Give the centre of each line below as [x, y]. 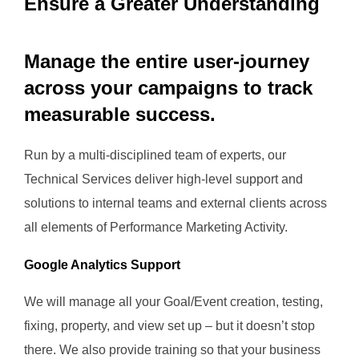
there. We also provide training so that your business [172, 350]
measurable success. [120, 115]
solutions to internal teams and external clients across [175, 204]
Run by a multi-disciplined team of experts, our [155, 155]
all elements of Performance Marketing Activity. [157, 228]
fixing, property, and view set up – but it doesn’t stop [169, 326]
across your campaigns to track [168, 88]
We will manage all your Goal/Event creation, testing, [173, 302]
